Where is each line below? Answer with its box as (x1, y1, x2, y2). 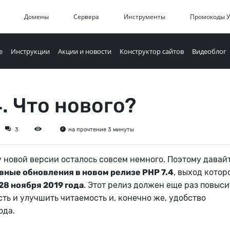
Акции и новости (58, 46, 111, 56)
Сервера (73, 12, 99, 21)
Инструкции (11, 46, 50, 56)
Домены (24, 12, 49, 21)
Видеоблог (192, 46, 226, 56)
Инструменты (124, 12, 165, 21)
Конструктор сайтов (120, 46, 184, 56)
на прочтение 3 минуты (68, 126, 134, 133)
